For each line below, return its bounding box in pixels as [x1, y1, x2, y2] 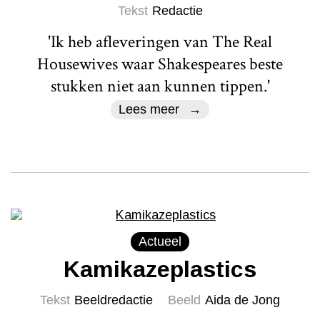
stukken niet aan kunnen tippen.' [50, 74, 270, 97]
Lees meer [119, 101, 180, 116]
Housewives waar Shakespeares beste [37, 52, 283, 75]
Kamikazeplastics [64, 256, 256, 282]
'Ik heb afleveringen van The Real [48, 30, 272, 53]
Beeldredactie [74, 292, 153, 307]
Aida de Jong [205, 292, 280, 307]
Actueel [139, 234, 181, 249]
